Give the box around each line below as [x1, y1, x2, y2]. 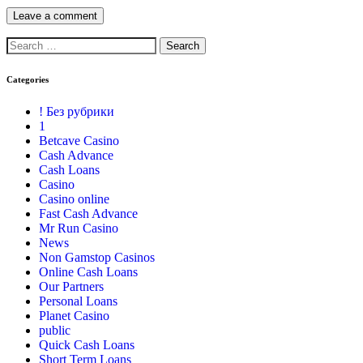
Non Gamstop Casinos [39, 250, 155, 265]
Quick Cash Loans [39, 338, 135, 352]
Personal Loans [39, 294, 117, 309]
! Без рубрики [39, 105, 114, 119]
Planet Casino [39, 309, 109, 323]
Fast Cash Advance [39, 207, 138, 221]
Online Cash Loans [39, 265, 138, 280]
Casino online [39, 192, 109, 207]
